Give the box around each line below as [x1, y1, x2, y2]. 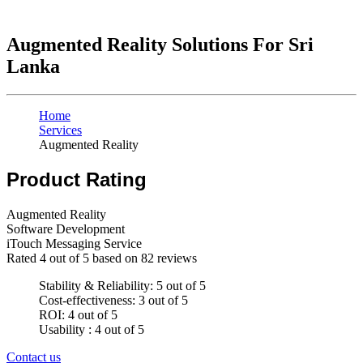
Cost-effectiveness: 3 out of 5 [39, 293, 188, 308]
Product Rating [6, 169, 147, 191]
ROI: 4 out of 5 [39, 308, 117, 322]
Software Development [6, 222, 125, 237]
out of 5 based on [46, 251, 141, 266]
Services [39, 123, 82, 138]
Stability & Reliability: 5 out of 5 [39, 279, 206, 293]
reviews [154, 251, 197, 266]
